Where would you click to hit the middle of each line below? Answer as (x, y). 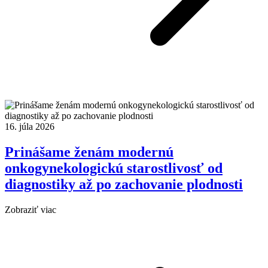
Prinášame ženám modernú (89, 152)
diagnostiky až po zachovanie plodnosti (124, 185)
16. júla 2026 (30, 127)
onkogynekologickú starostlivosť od (114, 168)
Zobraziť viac (31, 210)
